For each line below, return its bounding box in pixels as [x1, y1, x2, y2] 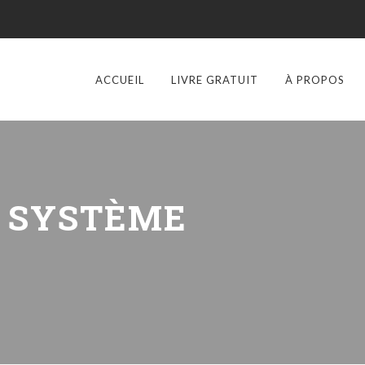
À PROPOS [285, 73, 345, 86]
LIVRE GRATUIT [171, 73, 258, 86]
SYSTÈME [8, 195, 187, 240]
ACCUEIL [95, 73, 144, 86]
